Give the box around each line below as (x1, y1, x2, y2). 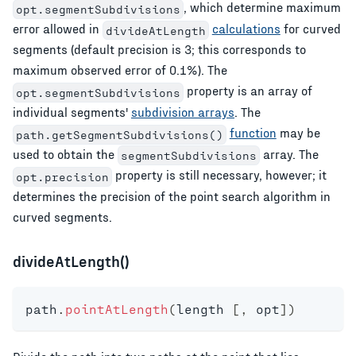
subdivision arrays (131, 104, 234, 120)
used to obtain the (13, 145, 118, 161)
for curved (280, 20, 341, 36)
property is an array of (183, 83, 312, 99)
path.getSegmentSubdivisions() (15, 127, 223, 141)
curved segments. (13, 208, 112, 224)
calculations (211, 20, 281, 36)
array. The (259, 145, 319, 161)
